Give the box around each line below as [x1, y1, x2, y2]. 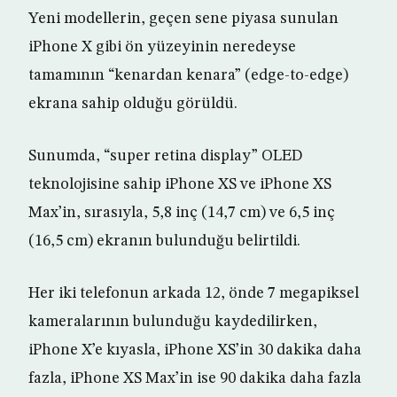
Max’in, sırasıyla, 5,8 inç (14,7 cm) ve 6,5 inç [28, 205, 335, 222]
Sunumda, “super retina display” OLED [28, 148, 303, 165]
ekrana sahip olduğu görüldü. [28, 96, 237, 113]
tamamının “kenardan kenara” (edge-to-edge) [28, 67, 348, 84]
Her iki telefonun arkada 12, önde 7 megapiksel [28, 285, 359, 302]
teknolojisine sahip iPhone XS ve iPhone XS [28, 176, 331, 193]
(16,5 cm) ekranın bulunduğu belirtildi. [28, 233, 300, 250]
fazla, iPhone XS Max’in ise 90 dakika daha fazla [28, 370, 362, 387]
